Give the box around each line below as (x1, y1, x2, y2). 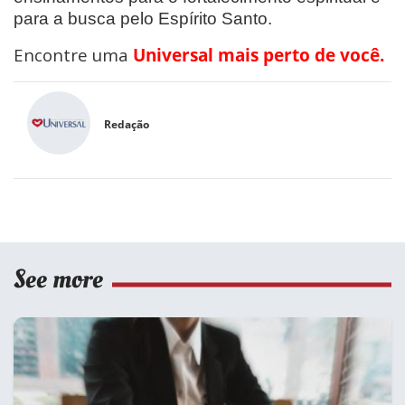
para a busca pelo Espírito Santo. (14, 8, 272, 28)
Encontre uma (14, 42, 133, 66)
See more (14, 260, 103, 297)
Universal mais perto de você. (133, 42, 384, 66)
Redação (104, 117, 149, 133)
